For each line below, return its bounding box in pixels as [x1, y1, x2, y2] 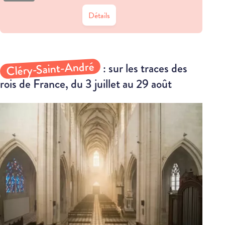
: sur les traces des [100, 60, 187, 77]
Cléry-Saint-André [6, 58, 95, 80]
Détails [88, 10, 110, 22]
